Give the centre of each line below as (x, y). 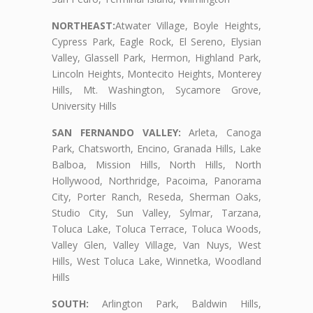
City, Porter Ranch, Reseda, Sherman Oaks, (156, 196)
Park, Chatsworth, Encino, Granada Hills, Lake (156, 148)
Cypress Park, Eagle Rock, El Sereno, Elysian (156, 41)
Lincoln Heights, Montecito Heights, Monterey (156, 73)
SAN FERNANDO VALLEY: (116, 132)
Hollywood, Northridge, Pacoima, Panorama (156, 180)
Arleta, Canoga (221, 132)
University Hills (84, 105)
